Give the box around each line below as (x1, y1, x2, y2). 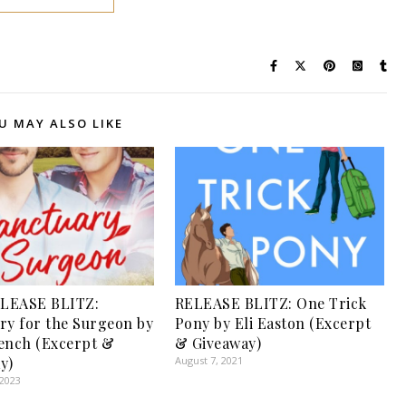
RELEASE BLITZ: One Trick (174, 293, 367, 313)
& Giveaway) (174, 333, 262, 353)
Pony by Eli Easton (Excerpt (174, 313, 372, 333)
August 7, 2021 (174, 353, 243, 367)
